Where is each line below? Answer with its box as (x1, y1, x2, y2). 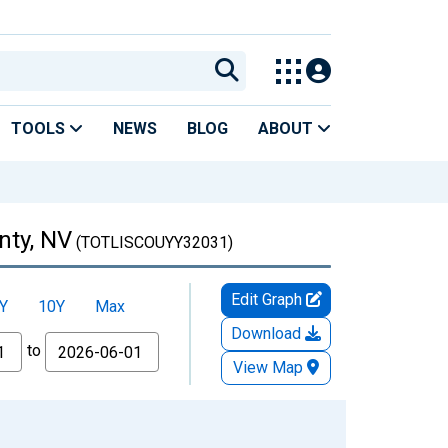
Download (231, 323, 305, 343)
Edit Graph (230, 289, 306, 309)
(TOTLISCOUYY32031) (72, 232, 233, 252)
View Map (233, 357, 303, 377)
